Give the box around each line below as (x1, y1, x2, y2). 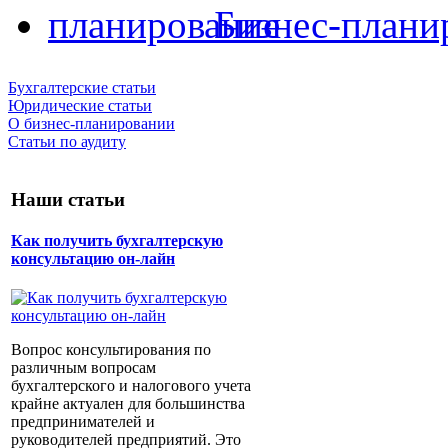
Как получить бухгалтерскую (11, 231, 223, 249)
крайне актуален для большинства (11, 395, 245, 413)
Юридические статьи (8, 97, 152, 114)
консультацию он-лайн (11, 249, 175, 267)
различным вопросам (11, 359, 156, 377)
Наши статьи (11, 188, 125, 210)
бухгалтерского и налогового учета (11, 377, 251, 395)
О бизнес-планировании (8, 115, 175, 132)
